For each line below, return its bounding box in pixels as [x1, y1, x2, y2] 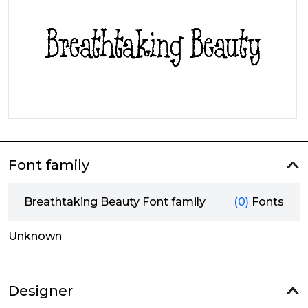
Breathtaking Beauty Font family [24, 195, 206, 208]
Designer [8, 283, 73, 299]
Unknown [8, 230, 62, 243]
